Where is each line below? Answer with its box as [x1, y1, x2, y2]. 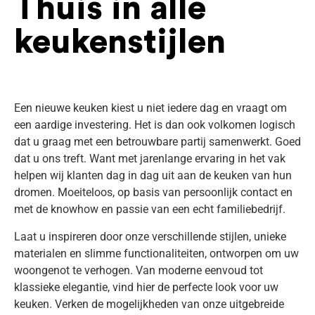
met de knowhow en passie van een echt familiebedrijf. [14, 202, 285, 217]
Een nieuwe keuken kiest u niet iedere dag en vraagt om [14, 101, 287, 115]
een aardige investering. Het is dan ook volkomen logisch [14, 118, 295, 132]
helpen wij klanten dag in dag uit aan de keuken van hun [14, 169, 292, 183]
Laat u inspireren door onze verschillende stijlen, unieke [14, 229, 286, 243]
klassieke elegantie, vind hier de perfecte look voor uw [14, 280, 278, 294]
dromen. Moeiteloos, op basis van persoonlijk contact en [14, 186, 292, 200]
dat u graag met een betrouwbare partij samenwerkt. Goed [14, 135, 301, 149]
